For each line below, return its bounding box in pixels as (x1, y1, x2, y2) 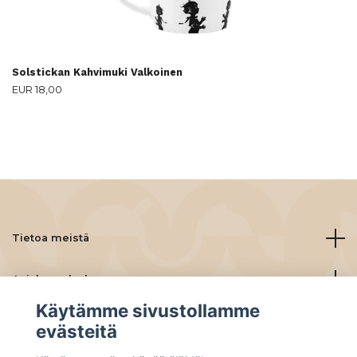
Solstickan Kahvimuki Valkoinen (12, 66, 182, 78)
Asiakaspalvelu (12, 273, 95, 285)
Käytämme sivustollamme (35, 300, 260, 322)
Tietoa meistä (12, 232, 89, 244)
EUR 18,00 (12, 84, 62, 96)
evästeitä (35, 320, 117, 343)
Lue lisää (12, 315, 61, 327)
